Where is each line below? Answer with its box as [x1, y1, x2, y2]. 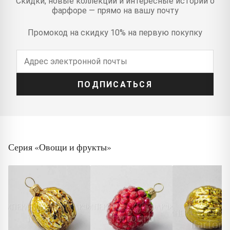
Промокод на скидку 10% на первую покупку [28, 28, 202, 38]
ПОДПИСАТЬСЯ [78, 79, 152, 89]
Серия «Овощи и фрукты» [8, 141, 111, 154]
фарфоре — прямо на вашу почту [51, 6, 179, 16]
